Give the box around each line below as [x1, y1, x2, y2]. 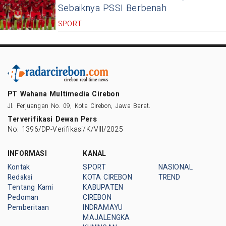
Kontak [8, 161, 30, 173]
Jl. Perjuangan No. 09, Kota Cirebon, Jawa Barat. [8, 101, 151, 110]
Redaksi [8, 172, 33, 183]
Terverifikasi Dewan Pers [8, 114, 97, 125]
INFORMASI [8, 148, 47, 159]
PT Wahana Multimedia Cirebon [8, 88, 120, 99]
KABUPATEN [83, 182, 124, 193]
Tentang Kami [8, 182, 53, 193]
